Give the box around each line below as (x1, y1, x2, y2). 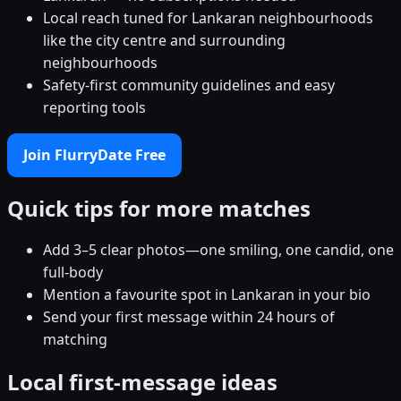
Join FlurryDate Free (23, 144, 166, 165)
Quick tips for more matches (7, 192, 311, 223)
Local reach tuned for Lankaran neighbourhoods (43, 7, 373, 28)
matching (43, 329, 107, 350)
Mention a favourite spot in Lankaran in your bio (43, 285, 371, 305)
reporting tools (43, 97, 146, 117)
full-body (43, 262, 103, 283)
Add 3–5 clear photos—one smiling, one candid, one (43, 240, 394, 260)
